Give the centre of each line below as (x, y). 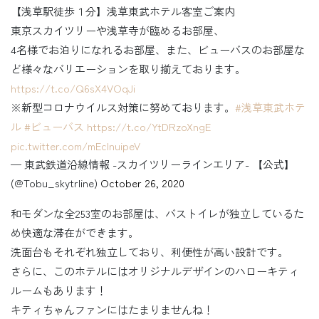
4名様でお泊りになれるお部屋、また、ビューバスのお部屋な (158, 50)
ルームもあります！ (59, 291)
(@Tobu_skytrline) (56, 183)
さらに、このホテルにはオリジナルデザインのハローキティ (155, 271)
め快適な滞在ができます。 (75, 233)
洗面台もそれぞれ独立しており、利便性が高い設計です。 (150, 252)
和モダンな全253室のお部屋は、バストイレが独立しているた (157, 214)
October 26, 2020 (142, 183)
